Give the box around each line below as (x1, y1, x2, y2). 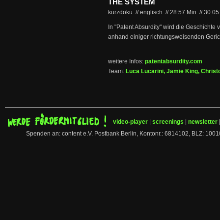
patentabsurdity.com (145, 58, 202, 65)
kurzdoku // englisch (108, 9, 164, 16)
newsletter (188, 118, 218, 125)
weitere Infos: (108, 58, 145, 65)
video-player (113, 118, 148, 125)
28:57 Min (170, 9, 198, 16)
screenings (152, 118, 184, 125)
